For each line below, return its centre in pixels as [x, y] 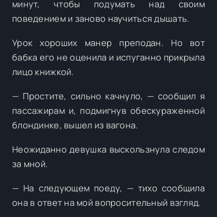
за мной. [30, 163]
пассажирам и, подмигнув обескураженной [108, 110]
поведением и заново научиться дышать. [101, 18]
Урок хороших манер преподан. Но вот [108, 42]
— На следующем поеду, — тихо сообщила [108, 188]
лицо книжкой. [43, 71]
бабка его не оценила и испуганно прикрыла [108, 57]
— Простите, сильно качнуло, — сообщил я [108, 96]
